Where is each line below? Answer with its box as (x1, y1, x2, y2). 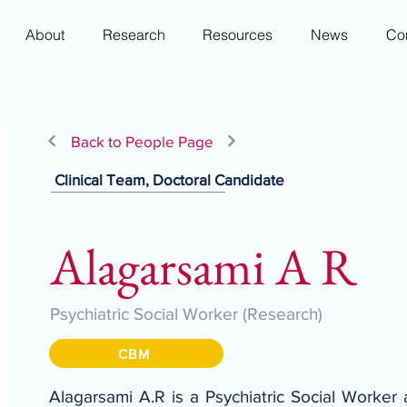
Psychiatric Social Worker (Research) (49, 304, 323, 323)
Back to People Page (70, 132, 213, 150)
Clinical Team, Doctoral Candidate (54, 171, 284, 188)
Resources (203, 25, 273, 44)
